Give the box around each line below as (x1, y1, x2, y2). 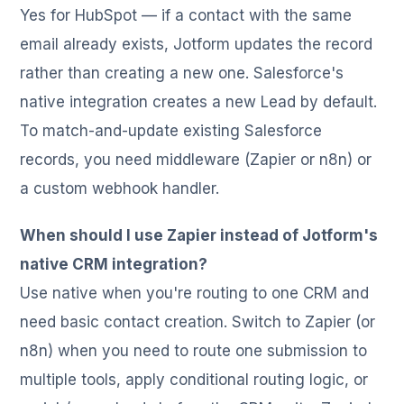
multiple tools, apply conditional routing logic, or (20, 370, 369, 389)
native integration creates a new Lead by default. (20, 92, 378, 111)
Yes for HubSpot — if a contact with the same (20, 5, 353, 24)
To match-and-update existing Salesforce (20, 121, 323, 140)
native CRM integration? (20, 254, 208, 273)
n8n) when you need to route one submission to (20, 341, 368, 360)
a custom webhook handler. (20, 179, 220, 197)
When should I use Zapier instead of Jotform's (20, 225, 379, 244)
